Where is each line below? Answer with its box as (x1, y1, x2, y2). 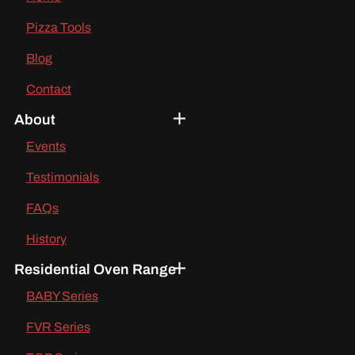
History (25, 231, 67, 246)
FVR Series (25, 319, 90, 334)
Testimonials (25, 170, 99, 184)
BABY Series (25, 288, 98, 303)
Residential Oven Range (13, 261, 176, 277)
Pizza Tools (25, 20, 91, 34)
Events (25, 139, 66, 153)
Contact (25, 82, 71, 96)
